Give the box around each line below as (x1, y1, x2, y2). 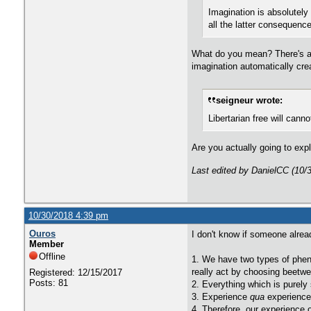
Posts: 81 (29, 278, 68, 288)
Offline (39, 251, 65, 262)
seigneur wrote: (216, 95, 283, 106)
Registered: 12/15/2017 (29, 267, 122, 278)
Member (29, 239, 64, 249)
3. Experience (192, 292, 250, 302)
